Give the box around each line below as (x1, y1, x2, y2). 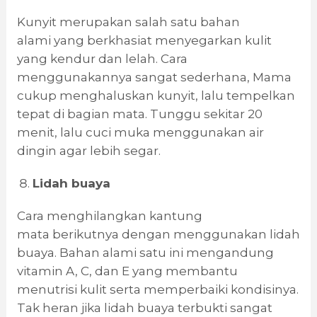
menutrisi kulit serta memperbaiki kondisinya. (16, 282, 299, 297)
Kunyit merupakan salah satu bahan (16, 15, 240, 30)
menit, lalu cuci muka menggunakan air (16, 125, 264, 140)
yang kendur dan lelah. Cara (16, 52, 188, 67)
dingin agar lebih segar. (16, 144, 161, 158)
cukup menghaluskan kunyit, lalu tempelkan (16, 88, 295, 103)
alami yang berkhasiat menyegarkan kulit (16, 33, 272, 48)
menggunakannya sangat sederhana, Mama (16, 70, 292, 85)
